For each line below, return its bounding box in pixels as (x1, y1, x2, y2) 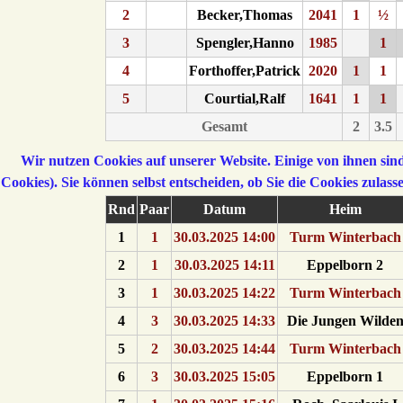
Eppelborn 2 (307, 257, 383, 273)
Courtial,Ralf (204, 91, 285, 106)
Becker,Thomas (197, 7, 292, 22)
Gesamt (201, 119, 247, 134)
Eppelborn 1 (307, 369, 383, 384)
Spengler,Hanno (195, 35, 294, 50)
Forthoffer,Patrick (189, 63, 300, 78)
